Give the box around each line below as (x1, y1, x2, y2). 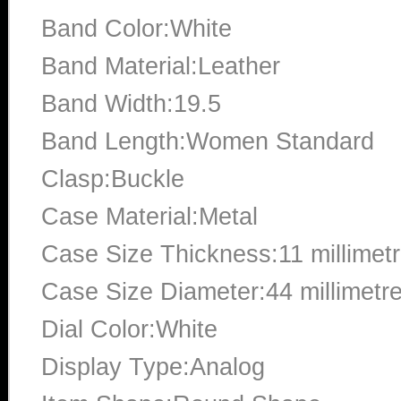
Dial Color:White (41, 315, 218, 344)
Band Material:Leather (41, 52, 280, 81)
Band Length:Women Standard (41, 127, 374, 156)
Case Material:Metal (41, 202, 258, 231)
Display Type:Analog (41, 353, 265, 381)
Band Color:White (41, 14, 232, 43)
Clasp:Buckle (41, 165, 184, 193)
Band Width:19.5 (41, 90, 221, 118)
